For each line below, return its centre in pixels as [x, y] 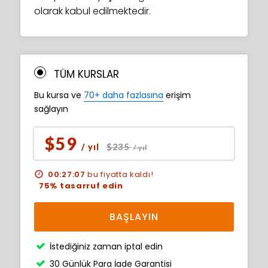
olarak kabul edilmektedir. [92, 11]
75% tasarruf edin [81, 186]
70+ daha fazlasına [124, 95]
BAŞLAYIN [134, 217]
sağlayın [51, 109]
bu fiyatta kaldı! [121, 174]
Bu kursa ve [59, 95]
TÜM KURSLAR [86, 74]
